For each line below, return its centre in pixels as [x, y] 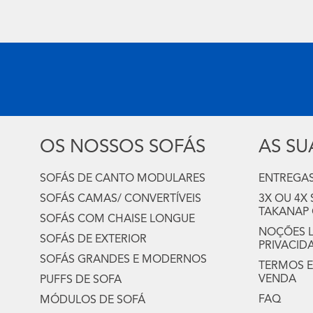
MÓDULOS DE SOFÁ [93, 300]
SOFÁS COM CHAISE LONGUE [117, 219]
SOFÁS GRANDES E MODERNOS [123, 260]
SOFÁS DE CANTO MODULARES [123, 179]
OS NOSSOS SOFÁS [123, 147]
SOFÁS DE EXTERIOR [93, 240]
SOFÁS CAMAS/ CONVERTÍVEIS [121, 199]
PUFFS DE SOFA [81, 280]
